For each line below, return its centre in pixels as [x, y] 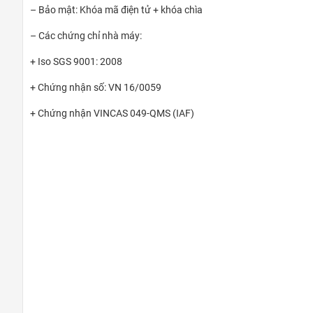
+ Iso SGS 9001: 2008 [76, 62]
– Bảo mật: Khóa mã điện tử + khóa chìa [116, 10]
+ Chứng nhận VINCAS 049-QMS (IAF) [112, 114]
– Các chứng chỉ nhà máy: [86, 36]
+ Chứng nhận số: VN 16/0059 [96, 88]
